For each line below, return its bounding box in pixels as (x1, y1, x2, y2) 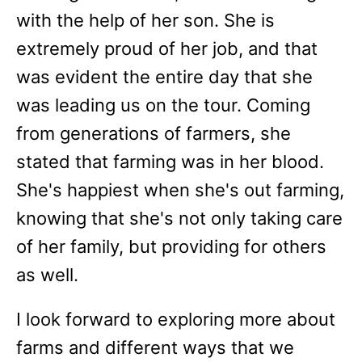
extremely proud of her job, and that (16, 38, 318, 59)
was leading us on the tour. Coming (16, 95, 310, 116)
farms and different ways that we (16, 337, 294, 358)
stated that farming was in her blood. (16, 151, 324, 172)
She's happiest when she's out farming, (16, 179, 344, 200)
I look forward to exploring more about (16, 309, 335, 330)
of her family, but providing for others (16, 236, 326, 257)
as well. (16, 264, 83, 285)
